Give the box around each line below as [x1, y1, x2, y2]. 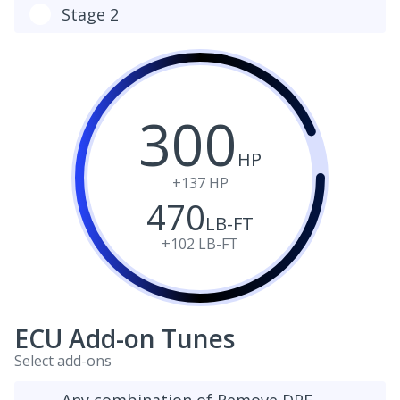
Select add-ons [14, 351, 112, 371]
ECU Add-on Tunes [14, 321, 235, 355]
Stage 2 [62, 4, 119, 25]
